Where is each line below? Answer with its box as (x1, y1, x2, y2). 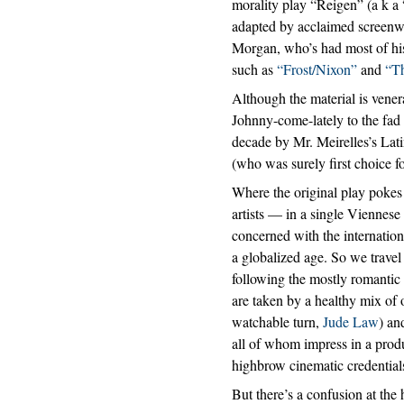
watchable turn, (232, 312, 323, 331)
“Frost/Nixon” (277, 60, 357, 78)
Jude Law (323, 312, 379, 331)
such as (232, 60, 277, 78)
